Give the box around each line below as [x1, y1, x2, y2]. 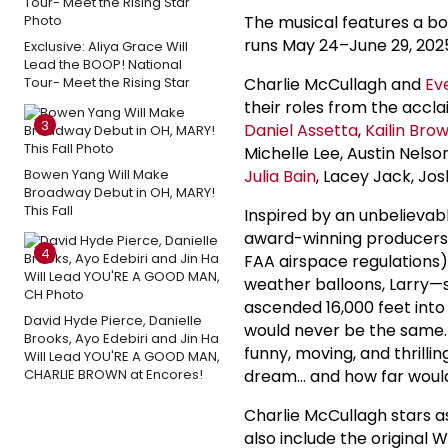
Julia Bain [244, 164, 316, 188]
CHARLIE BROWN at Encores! [24, 364, 203, 384]
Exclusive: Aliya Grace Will [24, 36, 188, 56]
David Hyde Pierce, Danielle [24, 310, 202, 330]
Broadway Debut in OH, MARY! [24, 182, 215, 202]
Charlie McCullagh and [244, 72, 425, 96]
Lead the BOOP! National [24, 54, 182, 74]
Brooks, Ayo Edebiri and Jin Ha [24, 328, 219, 348]
